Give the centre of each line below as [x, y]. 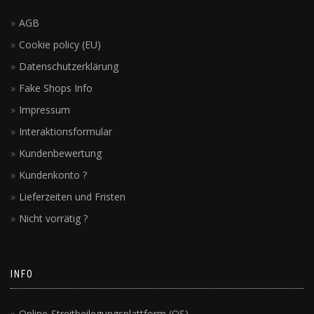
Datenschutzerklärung [69, 66]
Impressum [45, 109]
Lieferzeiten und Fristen [72, 196]
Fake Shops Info [56, 88]
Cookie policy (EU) [60, 44]
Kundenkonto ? [53, 175]
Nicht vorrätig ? [53, 218]
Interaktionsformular [66, 131]
